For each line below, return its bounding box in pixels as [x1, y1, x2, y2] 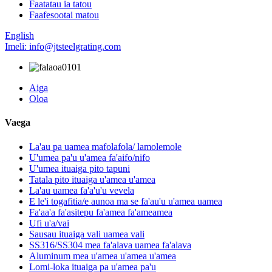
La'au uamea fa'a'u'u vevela [29, 185, 134, 195]
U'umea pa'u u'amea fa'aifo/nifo [29, 152, 150, 163]
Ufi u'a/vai [29, 217, 69, 228]
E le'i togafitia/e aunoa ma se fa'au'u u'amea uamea [29, 195, 222, 206]
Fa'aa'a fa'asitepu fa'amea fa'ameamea [29, 206, 172, 217]
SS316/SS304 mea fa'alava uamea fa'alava [29, 239, 191, 250]
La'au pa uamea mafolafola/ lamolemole [29, 141, 182, 152]
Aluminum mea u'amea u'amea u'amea [29, 250, 176, 261]
